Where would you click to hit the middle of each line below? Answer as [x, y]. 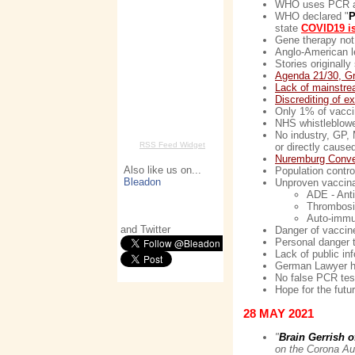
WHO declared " [312, 17]
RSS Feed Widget [172, 145]
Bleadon [142, 182]
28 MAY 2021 [279, 313]
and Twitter [145, 229]
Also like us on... [161, 170]
